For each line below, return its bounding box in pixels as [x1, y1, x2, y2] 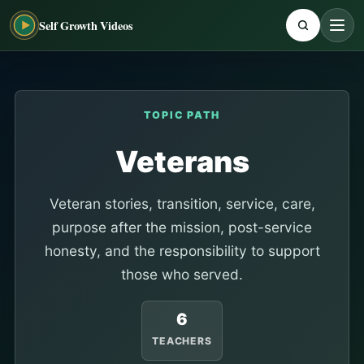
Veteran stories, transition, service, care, [49, 195, 315, 212]
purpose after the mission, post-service [52, 219, 312, 236]
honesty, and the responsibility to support [44, 242, 320, 259]
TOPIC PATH [143, 109, 221, 121]
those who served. [121, 266, 243, 283]
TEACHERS [151, 334, 213, 347]
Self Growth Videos [39, 16, 133, 34]
